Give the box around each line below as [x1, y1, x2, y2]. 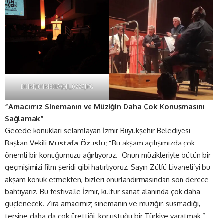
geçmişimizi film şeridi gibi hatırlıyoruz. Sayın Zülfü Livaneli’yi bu [5, 163, 210, 172]
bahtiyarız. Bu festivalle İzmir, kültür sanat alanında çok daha [5, 187, 200, 197]
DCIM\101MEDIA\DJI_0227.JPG [20, 82, 93, 91]
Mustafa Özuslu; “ [49, 138, 112, 148]
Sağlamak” [5, 114, 44, 124]
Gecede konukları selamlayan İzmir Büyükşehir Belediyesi [5, 126, 190, 136]
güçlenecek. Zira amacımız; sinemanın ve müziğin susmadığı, [5, 199, 200, 209]
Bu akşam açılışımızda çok [112, 138, 195, 148]
